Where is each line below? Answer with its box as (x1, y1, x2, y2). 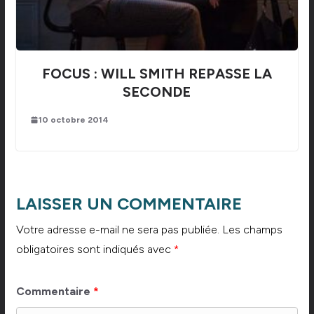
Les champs (221, 222, 282, 236)
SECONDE (123, 83, 191, 100)
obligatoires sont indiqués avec (15, 242, 174, 256)
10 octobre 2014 (38, 114, 109, 125)
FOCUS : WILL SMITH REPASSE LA (41, 64, 272, 82)
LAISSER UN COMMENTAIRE (15, 193, 242, 214)
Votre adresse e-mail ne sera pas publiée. (15, 222, 219, 236)
